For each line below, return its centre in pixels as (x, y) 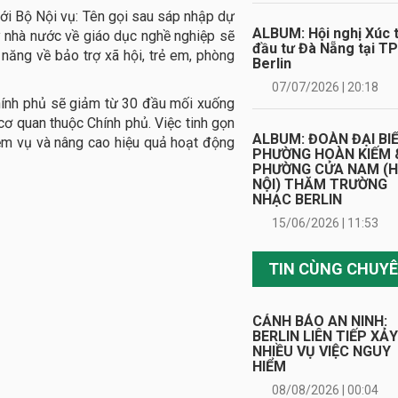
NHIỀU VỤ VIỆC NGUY (322, 351)
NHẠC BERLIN (297, 199)
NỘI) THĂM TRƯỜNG (320, 184)
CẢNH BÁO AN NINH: (320, 321)
